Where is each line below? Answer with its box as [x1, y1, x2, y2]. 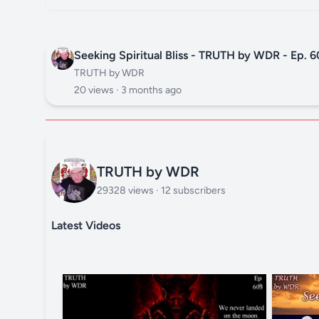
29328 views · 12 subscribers [97, 184, 226, 197]
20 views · [74, 84, 121, 96]
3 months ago [121, 84, 182, 96]
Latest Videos [51, 219, 120, 232]
